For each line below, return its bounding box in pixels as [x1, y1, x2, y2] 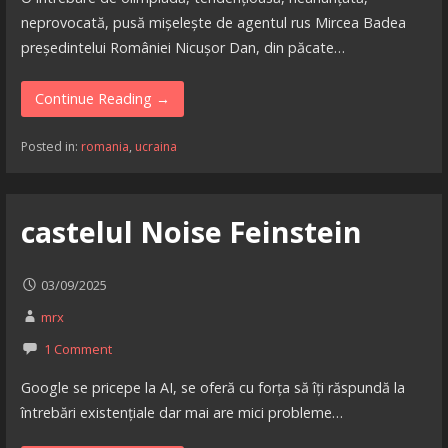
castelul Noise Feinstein [20, 211, 362, 251]
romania [80, 138, 129, 156]
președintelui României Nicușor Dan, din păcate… [20, 37, 345, 57]
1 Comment [43, 339, 112, 358]
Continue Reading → [35, 88, 170, 108]
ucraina [134, 138, 177, 156]
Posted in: [20, 138, 81, 156]
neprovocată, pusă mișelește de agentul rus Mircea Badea [20, 12, 406, 32]
